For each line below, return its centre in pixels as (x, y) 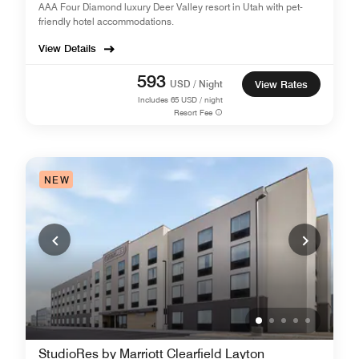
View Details (67, 48)
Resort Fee (194, 112)
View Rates (281, 84)
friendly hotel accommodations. (106, 21)
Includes (153, 99)
